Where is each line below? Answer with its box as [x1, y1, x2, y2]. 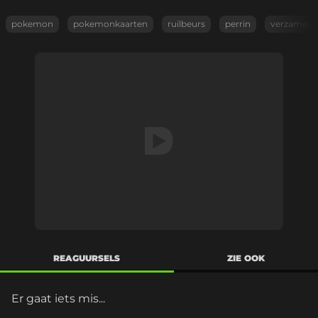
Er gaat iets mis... [11, 292, 105, 305]
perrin [225, 18, 251, 29]
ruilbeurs [168, 18, 205, 29]
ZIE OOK [226, 253, 265, 263]
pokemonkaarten [73, 18, 148, 29]
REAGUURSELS [53, 253, 121, 263]
